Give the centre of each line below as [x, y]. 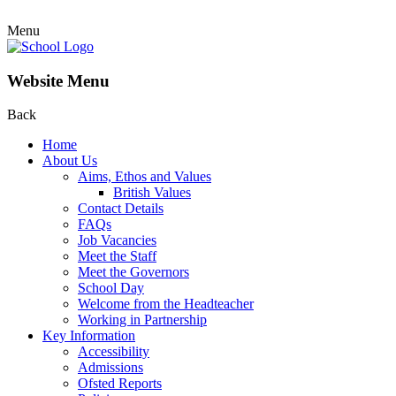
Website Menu [58, 80]
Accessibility [114, 352]
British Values [152, 193]
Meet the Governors [133, 272]
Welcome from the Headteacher [166, 304]
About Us [70, 161]
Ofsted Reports [120, 384]
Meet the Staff [117, 256]
